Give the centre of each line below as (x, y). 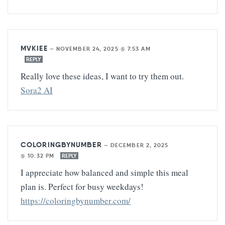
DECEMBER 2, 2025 (139, 145)
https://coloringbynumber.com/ (76, 200)
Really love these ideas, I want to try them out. (102, 76)
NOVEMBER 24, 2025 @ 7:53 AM (103, 48)
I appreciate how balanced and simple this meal (104, 172)
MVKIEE (34, 48)
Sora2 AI (37, 90)
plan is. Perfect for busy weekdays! (82, 186)
